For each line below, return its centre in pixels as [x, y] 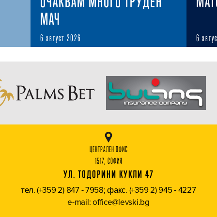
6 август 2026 [61, 38]
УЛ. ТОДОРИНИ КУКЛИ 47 [108, 174]
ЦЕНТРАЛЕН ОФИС [108, 149]
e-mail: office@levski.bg [108, 202]
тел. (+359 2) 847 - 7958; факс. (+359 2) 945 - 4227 [108, 190]
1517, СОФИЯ [108, 161]
